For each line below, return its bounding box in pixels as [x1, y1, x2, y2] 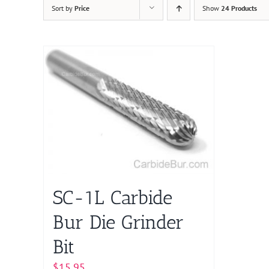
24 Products [221, 4, 257, 13]
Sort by [52, 4, 74, 13]
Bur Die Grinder [53, 211, 184, 234]
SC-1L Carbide [53, 186, 172, 210]
